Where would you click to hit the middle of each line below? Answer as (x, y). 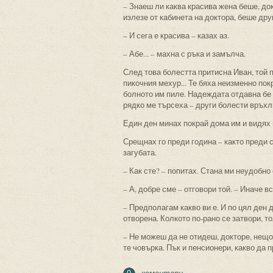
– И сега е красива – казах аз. (176, 35)
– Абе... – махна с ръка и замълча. (184, 54)
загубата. (140, 152)
